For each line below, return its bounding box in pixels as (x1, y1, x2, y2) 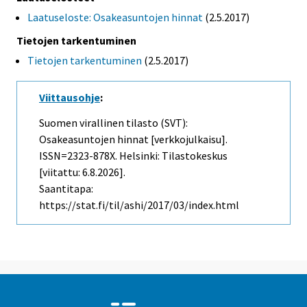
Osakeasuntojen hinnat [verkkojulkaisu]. (39, 132, 228, 146)
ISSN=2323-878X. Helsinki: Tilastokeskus (39, 148, 228, 162)
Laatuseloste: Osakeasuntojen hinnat (27, 10, 203, 24)
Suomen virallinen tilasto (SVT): (39, 115, 188, 130)
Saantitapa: (39, 181, 93, 195)
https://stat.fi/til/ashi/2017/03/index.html (39, 197, 239, 212)
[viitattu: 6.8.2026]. (39, 164, 125, 179)
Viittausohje (39, 90, 100, 104)
